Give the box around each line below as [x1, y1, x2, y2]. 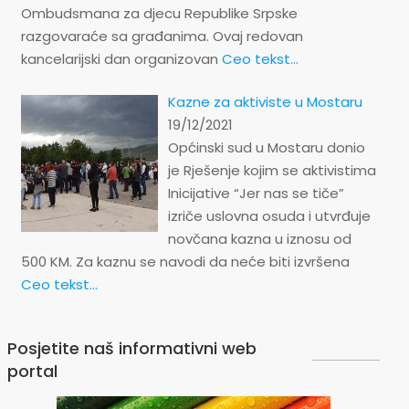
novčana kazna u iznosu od [168, 229, 352, 248]
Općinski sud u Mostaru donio [168, 138, 366, 157]
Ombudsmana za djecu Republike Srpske [21, 3, 298, 23]
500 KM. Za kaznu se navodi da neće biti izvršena [21, 252, 350, 271]
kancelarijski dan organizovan [21, 48, 222, 68]
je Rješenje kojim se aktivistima [168, 161, 377, 180]
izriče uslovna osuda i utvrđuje [168, 206, 372, 225]
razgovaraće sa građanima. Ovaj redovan [21, 26, 303, 46]
